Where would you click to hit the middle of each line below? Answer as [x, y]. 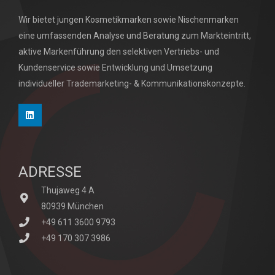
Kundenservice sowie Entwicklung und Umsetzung [115, 67]
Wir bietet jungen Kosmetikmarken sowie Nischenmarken [129, 19]
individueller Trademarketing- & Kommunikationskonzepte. [132, 83]
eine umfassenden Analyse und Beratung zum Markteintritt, [135, 35]
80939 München [72, 206]
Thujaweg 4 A [68, 190]
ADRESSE [50, 172]
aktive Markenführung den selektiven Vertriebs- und [120, 51]
